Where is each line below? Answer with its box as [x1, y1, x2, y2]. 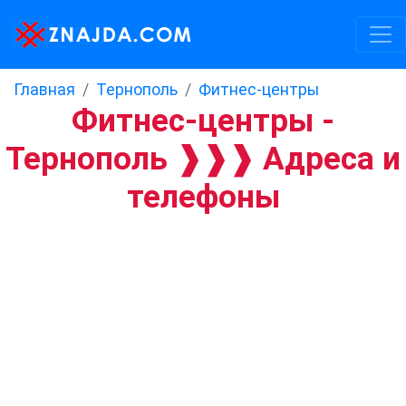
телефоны [126, 178, 280, 216]
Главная [14, 81, 75, 99]
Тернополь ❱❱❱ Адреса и [5, 140, 401, 178]
